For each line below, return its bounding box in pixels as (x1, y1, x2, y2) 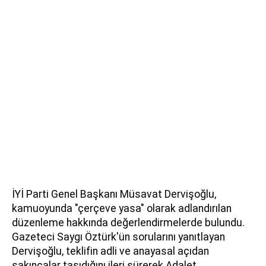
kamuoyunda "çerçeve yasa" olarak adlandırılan (12, 202, 232, 214)
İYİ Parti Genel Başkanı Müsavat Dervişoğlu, (12, 188, 216, 200)
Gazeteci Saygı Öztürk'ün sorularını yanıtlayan (12, 230, 225, 243)
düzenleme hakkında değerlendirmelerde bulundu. (12, 216, 245, 229)
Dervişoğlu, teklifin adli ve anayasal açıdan (12, 245, 209, 257)
